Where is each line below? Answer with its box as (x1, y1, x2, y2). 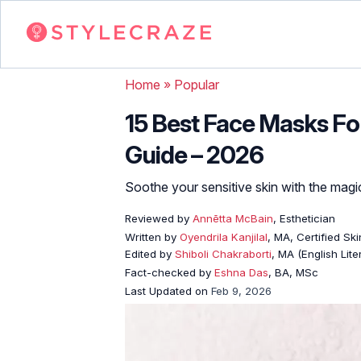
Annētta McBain (189, 211, 273, 225)
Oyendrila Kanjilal (180, 230, 268, 243)
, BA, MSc (268, 265, 318, 279)
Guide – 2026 (125, 139, 263, 169)
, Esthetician (273, 211, 335, 225)
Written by (125, 230, 180, 243)
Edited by (125, 247, 175, 260)
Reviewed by (125, 211, 189, 225)
